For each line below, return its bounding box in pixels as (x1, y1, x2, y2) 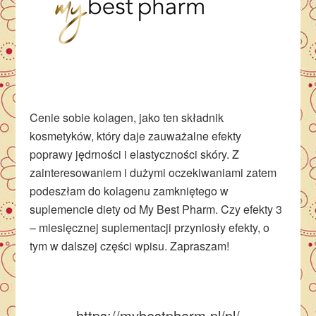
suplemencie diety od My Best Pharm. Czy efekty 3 (30, 201, 283, 217)
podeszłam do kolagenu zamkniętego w (30, 183, 229, 199)
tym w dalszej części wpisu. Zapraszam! (30, 238, 230, 254)
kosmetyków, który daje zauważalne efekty (30, 128, 242, 144)
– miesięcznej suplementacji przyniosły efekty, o (30, 219, 270, 236)
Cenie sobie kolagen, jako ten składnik (30, 109, 224, 126)
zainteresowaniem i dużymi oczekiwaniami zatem (30, 164, 277, 181)
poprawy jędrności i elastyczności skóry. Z (30, 146, 240, 162)
